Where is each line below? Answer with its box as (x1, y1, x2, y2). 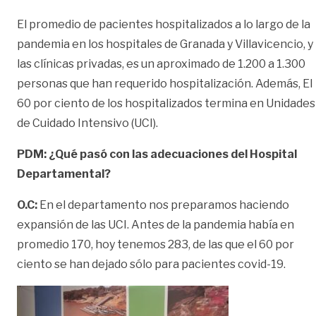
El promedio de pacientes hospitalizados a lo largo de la (17, 17, 310, 31)
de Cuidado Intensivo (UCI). (17, 116, 158, 130)
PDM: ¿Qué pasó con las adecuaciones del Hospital (17, 147, 297, 161)
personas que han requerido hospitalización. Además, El (17, 76, 312, 90)
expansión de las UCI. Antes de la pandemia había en (17, 217, 294, 231)
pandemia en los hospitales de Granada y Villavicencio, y (17, 37, 313, 51)
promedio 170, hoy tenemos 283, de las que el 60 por (17, 237, 294, 251)
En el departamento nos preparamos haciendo (37, 197, 289, 212)
